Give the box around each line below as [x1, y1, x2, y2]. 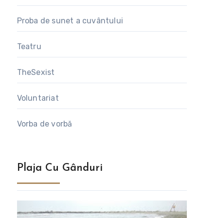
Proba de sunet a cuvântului [17, 16, 124, 26]
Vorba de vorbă [17, 119, 73, 129]
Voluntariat [17, 93, 59, 103]
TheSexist [17, 68, 55, 77]
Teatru [17, 42, 41, 52]
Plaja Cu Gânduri [17, 163, 103, 174]
